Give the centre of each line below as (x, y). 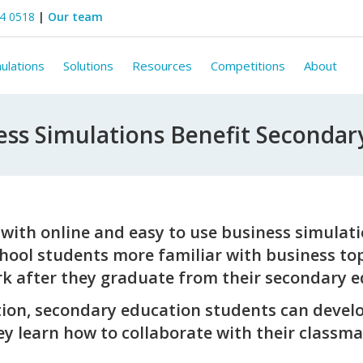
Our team (75, 17)
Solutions (89, 65)
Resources (162, 65)
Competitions (248, 65)
